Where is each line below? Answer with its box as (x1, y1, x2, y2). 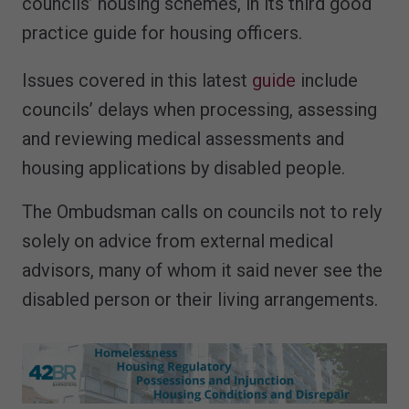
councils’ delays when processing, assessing (22, 98, 377, 121)
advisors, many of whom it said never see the (22, 258, 383, 281)
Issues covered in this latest (22, 68, 252, 91)
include (296, 68, 358, 91)
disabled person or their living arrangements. (22, 288, 378, 310)
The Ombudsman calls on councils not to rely (22, 200, 382, 223)
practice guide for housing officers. (22, 21, 302, 44)
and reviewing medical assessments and (22, 127, 344, 150)
